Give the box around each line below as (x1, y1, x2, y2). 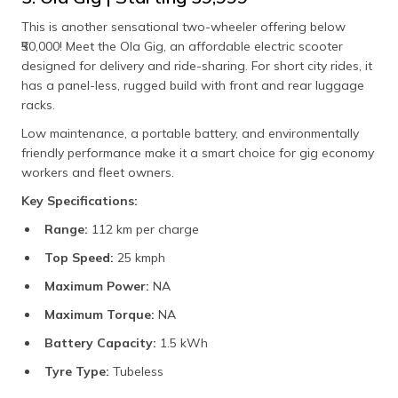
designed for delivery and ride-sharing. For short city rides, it (21, 57, 372, 74)
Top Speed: (44, 249, 114, 266)
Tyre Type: (44, 362, 113, 379)
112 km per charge (92, 220, 199, 237)
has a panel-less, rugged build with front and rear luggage (21, 76, 364, 93)
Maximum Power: (44, 277, 153, 294)
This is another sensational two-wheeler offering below (21, 18, 346, 35)
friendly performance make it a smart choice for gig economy (21, 144, 374, 161)
